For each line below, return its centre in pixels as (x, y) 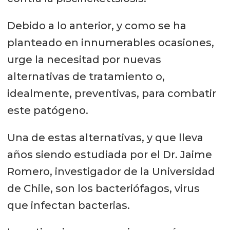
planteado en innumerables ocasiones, (110, 42)
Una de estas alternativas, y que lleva (105, 137)
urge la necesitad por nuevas (84, 59)
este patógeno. (47, 110)
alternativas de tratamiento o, (86, 76)
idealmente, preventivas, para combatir (111, 93)
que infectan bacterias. (68, 205)
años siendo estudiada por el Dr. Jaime (109, 154)
